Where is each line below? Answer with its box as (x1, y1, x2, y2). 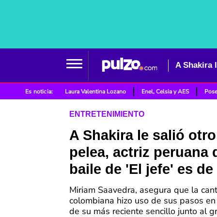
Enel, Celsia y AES (141, 88, 189, 95)
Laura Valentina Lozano (65, 88, 126, 95)
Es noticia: (25, 88, 53, 95)
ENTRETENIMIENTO (69, 110, 144, 119)
